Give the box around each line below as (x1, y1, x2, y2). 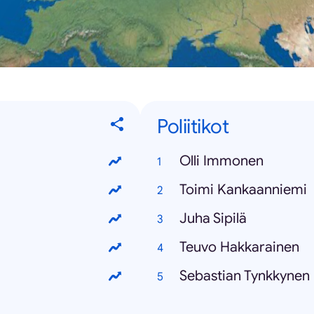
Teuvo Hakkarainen (179, 238, 299, 256)
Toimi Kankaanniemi (179, 181, 307, 198)
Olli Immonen (179, 152, 264, 170)
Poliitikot (157, 114, 228, 139)
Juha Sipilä (179, 210, 247, 227)
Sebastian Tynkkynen (179, 267, 310, 285)
